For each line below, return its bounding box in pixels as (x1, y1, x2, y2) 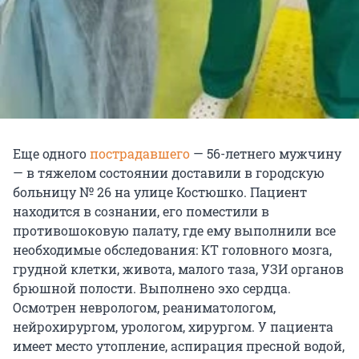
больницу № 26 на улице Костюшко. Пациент (13, 184, 307, 201)
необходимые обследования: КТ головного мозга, (13, 241, 332, 259)
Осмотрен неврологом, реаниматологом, (13, 299, 276, 317)
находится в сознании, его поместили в (13, 203, 269, 220)
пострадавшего (90, 145, 190, 163)
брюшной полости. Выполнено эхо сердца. (13, 280, 291, 297)
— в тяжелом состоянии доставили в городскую (13, 164, 325, 182)
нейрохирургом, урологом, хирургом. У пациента (13, 318, 333, 336)
